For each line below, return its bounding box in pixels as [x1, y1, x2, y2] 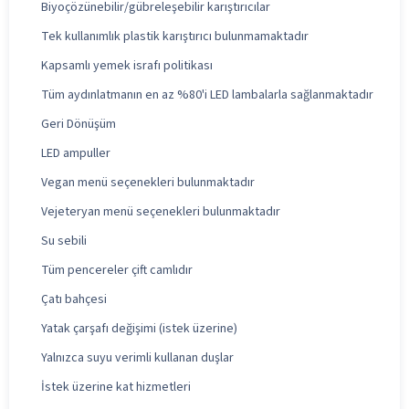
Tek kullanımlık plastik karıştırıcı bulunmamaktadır [41, 26, 309, 46]
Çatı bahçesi [41, 289, 107, 309]
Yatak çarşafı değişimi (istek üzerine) [41, 319, 237, 338]
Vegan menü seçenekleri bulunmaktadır [41, 173, 255, 192]
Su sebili [41, 231, 87, 250]
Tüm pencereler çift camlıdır [41, 260, 193, 279]
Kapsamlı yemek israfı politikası [41, 56, 213, 75]
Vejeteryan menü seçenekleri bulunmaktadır [41, 202, 280, 221]
